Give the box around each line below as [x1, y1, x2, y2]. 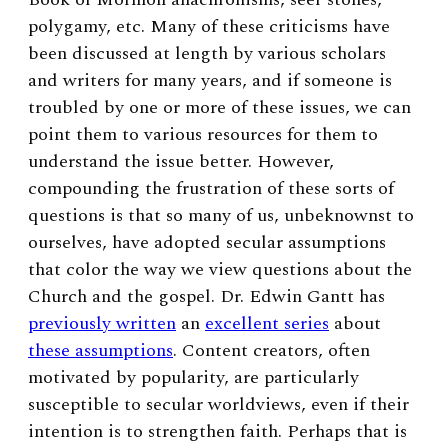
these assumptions [28, 336, 173, 364]
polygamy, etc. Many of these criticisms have [28, 12, 390, 40]
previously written [28, 309, 176, 337]
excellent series [205, 309, 329, 337]
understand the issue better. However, [28, 147, 334, 175]
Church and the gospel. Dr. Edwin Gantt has [28, 282, 385, 310]
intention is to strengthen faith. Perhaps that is [28, 417, 407, 445]
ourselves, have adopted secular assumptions [28, 228, 386, 256]
